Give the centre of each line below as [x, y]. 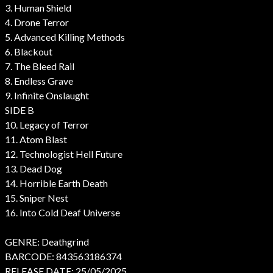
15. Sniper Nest [37, 197]
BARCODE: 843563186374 [63, 256]
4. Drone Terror [37, 22]
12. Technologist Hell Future [64, 154]
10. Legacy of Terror [47, 124]
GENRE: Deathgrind [47, 241]
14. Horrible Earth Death [56, 183]
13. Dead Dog [34, 168]
